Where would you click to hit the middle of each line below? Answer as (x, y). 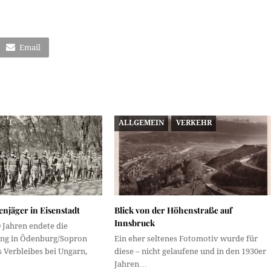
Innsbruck (134, 223)
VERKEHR (194, 123)
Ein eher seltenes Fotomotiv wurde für (186, 239)
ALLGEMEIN (142, 123)
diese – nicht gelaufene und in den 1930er (190, 252)
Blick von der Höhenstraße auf (173, 211)
